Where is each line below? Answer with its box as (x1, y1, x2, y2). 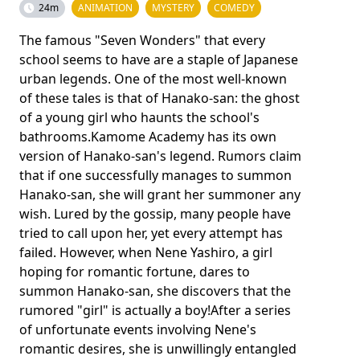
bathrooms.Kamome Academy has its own (19, 127, 276, 145)
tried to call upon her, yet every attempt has (19, 223, 283, 242)
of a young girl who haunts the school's (19, 108, 260, 126)
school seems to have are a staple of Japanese (19, 50, 298, 68)
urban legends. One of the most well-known (19, 69, 287, 88)
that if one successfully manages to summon (19, 166, 292, 184)
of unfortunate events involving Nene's (19, 320, 256, 338)
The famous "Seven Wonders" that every (19, 31, 265, 49)
